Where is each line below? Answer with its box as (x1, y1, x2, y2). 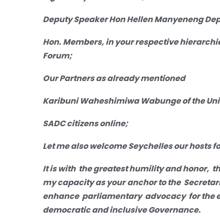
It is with (43, 163, 77, 174)
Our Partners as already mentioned (43, 72, 185, 84)
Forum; (43, 50, 72, 61)
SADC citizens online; (43, 117, 128, 129)
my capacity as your (43, 176, 125, 188)
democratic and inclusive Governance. (43, 204, 201, 216)
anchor (127, 176, 158, 188)
